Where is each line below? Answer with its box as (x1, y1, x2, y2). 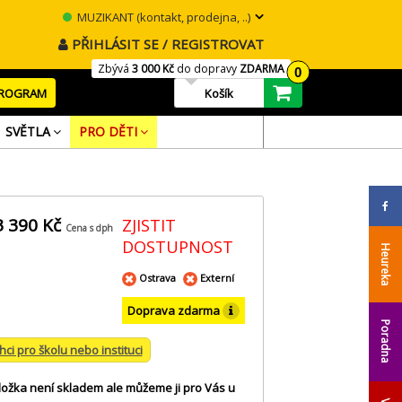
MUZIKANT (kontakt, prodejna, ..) (74, 9, 250, 25)
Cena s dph (65, 222, 113, 234)
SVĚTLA (4, 123, 50, 140)
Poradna (378, 319, 393, 363)
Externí (200, 271, 234, 284)
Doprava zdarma (127, 301, 223, 319)
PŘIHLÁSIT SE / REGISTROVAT (67, 35, 264, 53)
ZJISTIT (122, 214, 176, 236)
